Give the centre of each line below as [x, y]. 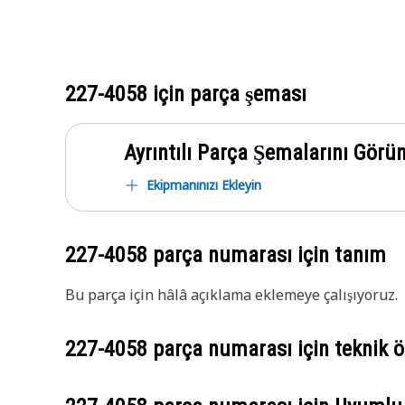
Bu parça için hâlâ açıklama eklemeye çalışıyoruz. [231, 295]
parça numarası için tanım [267, 255]
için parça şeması [227, 94]
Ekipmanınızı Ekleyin [204, 185]
